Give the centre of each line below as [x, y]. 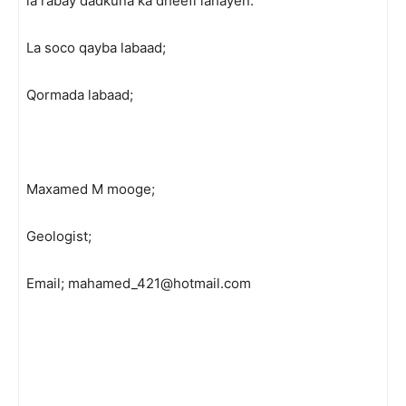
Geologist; [59, 236]
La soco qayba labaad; [96, 48]
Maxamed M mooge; [91, 189]
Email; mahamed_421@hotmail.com [139, 283]
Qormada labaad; [80, 95]
